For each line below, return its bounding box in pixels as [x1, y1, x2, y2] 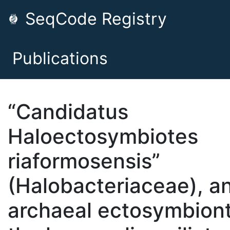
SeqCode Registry [21, 9, 167, 29]
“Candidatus [8, 99, 128, 124]
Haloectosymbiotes [8, 124, 198, 149]
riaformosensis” [8, 148, 160, 174]
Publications [12, 48, 108, 68]
